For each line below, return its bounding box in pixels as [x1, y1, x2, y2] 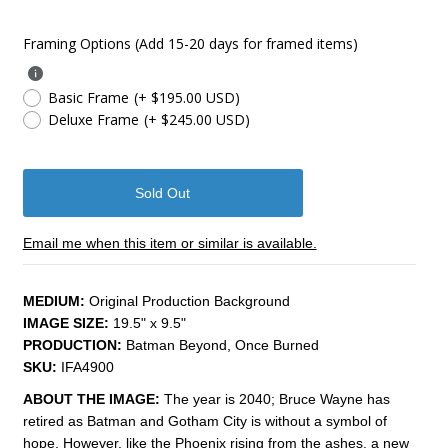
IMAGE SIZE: [22, 314, 113, 331]
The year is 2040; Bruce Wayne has [163, 390, 390, 407]
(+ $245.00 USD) [143, 109, 250, 129]
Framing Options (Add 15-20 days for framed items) [22, 33, 358, 53]
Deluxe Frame [47, 109, 139, 129]
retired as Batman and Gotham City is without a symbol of [22, 412, 387, 429]
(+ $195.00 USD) [133, 87, 240, 107]
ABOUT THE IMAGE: [22, 390, 160, 407]
